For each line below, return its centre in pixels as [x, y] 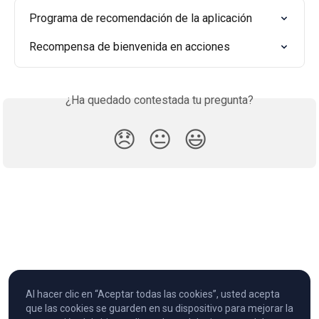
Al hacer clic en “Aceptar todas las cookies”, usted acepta [153, 294]
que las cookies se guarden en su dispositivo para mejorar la [159, 309]
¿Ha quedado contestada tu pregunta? [159, 100]
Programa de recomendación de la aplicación [141, 18]
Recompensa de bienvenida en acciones [130, 46]
